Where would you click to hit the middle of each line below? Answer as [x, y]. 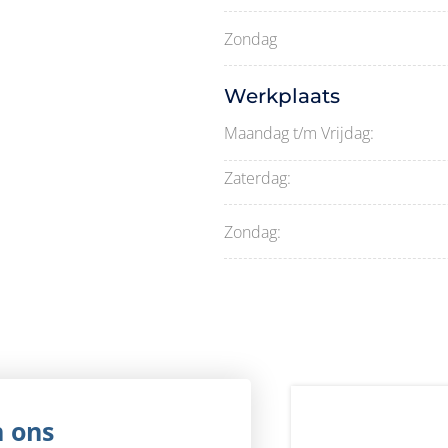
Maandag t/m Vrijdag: [299, 133]
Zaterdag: [257, 177]
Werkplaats [282, 96]
